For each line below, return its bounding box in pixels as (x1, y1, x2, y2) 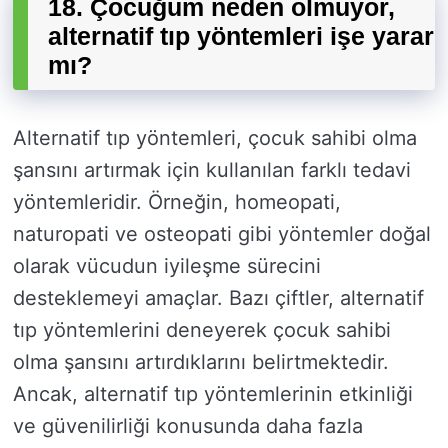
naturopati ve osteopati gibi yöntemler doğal (13, 222, 431, 247)
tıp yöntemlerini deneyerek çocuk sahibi (13, 318, 391, 343)
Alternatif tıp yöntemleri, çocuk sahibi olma (13, 126, 417, 151)
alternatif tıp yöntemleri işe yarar (48, 22, 434, 51)
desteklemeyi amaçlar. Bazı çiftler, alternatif (13, 286, 424, 311)
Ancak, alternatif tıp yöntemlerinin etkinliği (13, 382, 413, 407)
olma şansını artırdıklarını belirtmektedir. (13, 350, 389, 375)
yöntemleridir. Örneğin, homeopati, (13, 190, 341, 215)
